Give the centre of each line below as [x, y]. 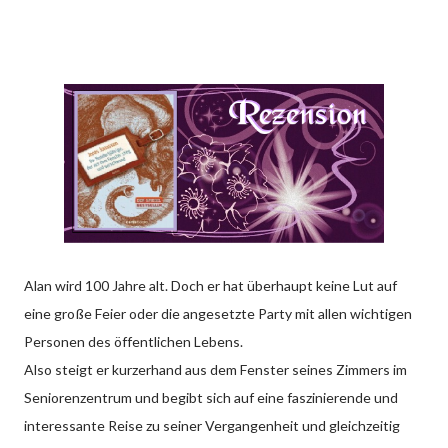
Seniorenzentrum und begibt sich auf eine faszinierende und [211, 397]
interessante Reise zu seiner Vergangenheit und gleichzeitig [212, 425]
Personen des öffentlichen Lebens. [133, 341]
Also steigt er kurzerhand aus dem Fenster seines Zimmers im [215, 369]
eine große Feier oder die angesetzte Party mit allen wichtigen [218, 313]
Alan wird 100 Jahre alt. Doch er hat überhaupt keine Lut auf [210, 285]
